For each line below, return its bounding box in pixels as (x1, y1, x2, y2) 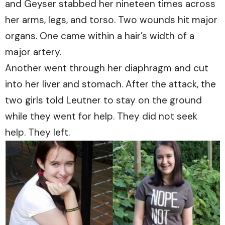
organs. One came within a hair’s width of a (5, 29, 194, 42)
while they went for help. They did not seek (5, 109, 197, 123)
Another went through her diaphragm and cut (5, 61, 208, 74)
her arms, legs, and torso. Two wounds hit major (5, 13, 217, 26)
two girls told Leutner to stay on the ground (5, 93, 202, 106)
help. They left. (5, 126, 70, 139)
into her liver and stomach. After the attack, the (5, 77, 216, 90)
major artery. (5, 45, 61, 58)
